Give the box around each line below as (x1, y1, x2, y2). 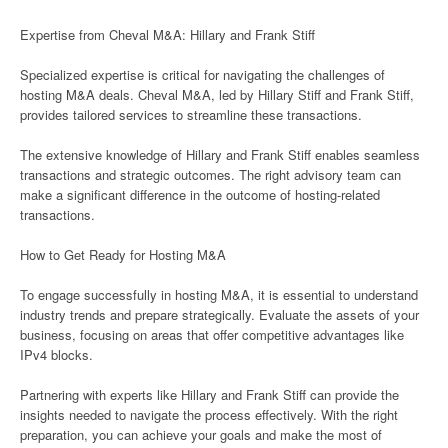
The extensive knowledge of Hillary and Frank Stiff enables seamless (20, 145, 420, 164)
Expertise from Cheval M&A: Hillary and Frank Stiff (20, 25, 315, 44)
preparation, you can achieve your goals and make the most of (20, 425, 382, 444)
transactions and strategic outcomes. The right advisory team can (20, 165, 401, 184)
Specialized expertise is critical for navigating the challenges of (20, 65, 385, 84)
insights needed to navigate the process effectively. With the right (20, 405, 398, 424)
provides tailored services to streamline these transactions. (20, 105, 362, 124)
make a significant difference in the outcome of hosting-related (20, 185, 380, 204)
